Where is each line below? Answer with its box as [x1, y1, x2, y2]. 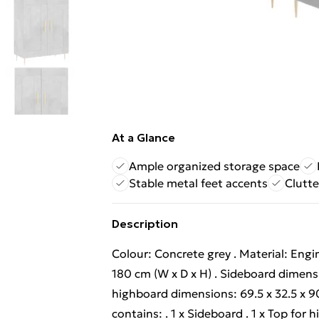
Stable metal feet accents [129, 176, 268, 190]
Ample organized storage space [129, 159, 300, 173]
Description [112, 216, 178, 231]
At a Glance [112, 130, 175, 145]
